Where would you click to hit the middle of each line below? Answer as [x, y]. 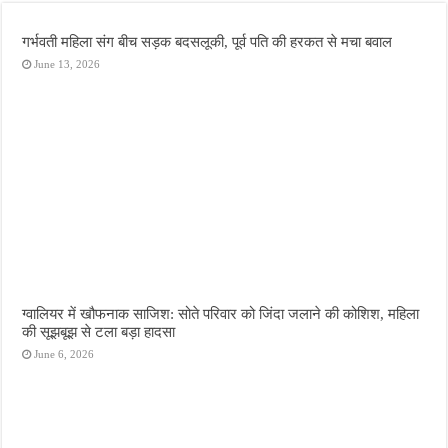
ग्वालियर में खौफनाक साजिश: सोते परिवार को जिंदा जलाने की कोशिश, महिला [221, 313]
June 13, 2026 [67, 64]
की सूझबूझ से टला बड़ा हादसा [99, 331]
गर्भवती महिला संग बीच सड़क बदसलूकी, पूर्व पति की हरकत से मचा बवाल [207, 42]
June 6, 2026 [64, 353]
